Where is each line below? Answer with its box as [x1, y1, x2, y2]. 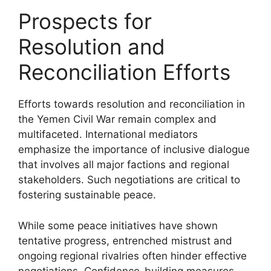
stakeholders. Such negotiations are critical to [18, 174, 240, 186]
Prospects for [18, 8, 152, 34]
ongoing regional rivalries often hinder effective [18, 249, 247, 262]
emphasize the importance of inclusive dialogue [18, 143, 250, 155]
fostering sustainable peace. [18, 189, 156, 201]
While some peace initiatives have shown [18, 219, 218, 232]
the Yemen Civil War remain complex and [18, 113, 217, 125]
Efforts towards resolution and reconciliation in [18, 98, 245, 110]
